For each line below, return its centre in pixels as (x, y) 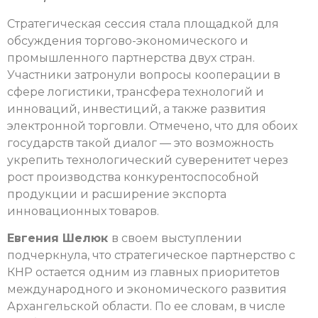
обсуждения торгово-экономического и (128, 41)
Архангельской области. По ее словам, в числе (146, 307)
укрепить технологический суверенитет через (148, 160)
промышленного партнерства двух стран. (131, 58)
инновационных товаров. (83, 212)
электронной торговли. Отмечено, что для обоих (152, 126)
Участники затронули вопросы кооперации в (144, 75)
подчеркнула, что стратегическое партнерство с (151, 256)
